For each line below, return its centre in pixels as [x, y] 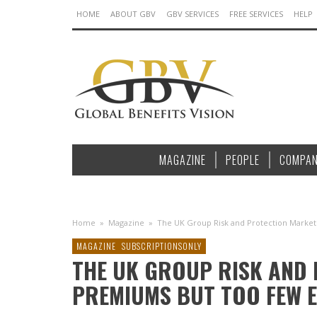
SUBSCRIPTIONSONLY [162, 246]
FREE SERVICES [256, 14]
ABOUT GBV [133, 14]
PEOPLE [243, 160]
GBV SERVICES [192, 14]
